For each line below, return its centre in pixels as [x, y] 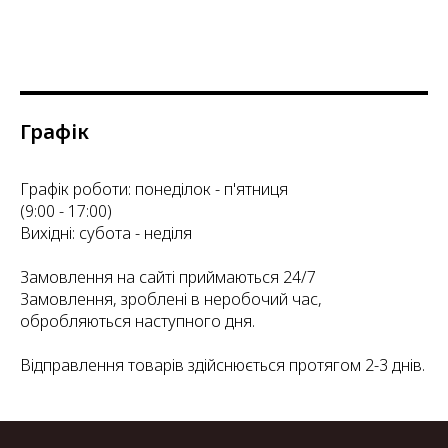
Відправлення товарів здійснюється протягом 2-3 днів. [222, 365]
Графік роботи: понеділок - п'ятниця [154, 189]
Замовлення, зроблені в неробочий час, [171, 299]
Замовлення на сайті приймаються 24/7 [168, 277]
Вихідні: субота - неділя [106, 233]
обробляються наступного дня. [137, 321]
